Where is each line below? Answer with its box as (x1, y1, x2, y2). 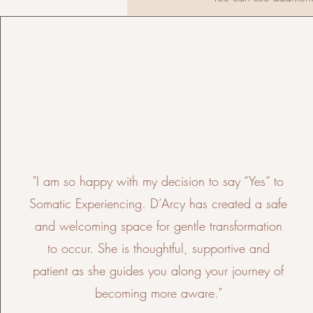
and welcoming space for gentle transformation (34, 217, 282, 234)
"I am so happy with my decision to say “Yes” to (33, 173, 284, 189)
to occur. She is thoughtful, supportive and (47, 240, 270, 256)
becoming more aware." (94, 284, 222, 301)
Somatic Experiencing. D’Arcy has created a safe (29, 195, 288, 212)
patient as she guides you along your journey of (33, 262, 284, 279)
